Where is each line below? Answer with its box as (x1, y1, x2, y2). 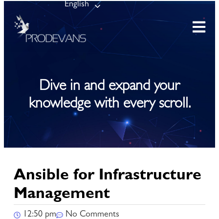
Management (14, 187, 110, 203)
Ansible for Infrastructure (14, 168, 201, 184)
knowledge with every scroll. (28, 97, 191, 112)
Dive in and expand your (39, 80, 180, 95)
